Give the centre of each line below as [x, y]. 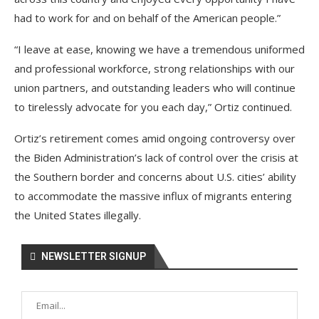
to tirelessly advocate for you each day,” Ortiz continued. [153, 106]
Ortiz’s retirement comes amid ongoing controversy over [155, 138]
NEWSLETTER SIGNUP [94, 256]
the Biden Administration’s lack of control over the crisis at [156, 157]
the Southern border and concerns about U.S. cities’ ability [155, 176]
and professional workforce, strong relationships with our [155, 68]
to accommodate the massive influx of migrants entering [153, 195]
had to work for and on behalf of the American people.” [147, 17]
